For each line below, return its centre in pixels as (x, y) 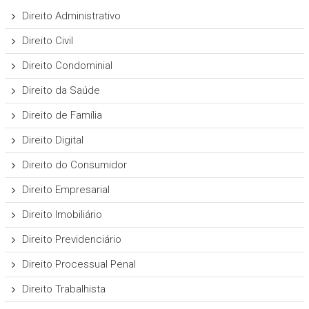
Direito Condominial (67, 66)
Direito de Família (62, 116)
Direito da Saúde (61, 91)
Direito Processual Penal (79, 265)
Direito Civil (47, 41)
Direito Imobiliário (62, 215)
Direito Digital (52, 140)
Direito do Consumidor (74, 165)
